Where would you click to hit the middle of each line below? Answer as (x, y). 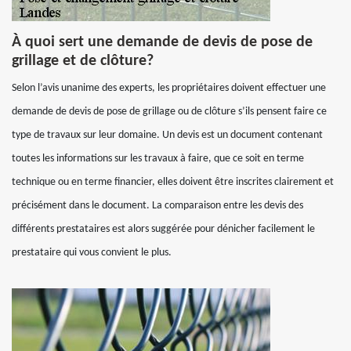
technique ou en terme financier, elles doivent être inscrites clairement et (173, 182)
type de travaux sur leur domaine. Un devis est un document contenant (167, 135)
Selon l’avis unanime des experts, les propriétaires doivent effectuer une (169, 88)
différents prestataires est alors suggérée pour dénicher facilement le (163, 229)
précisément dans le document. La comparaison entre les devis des (157, 206)
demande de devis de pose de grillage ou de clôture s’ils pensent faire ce (169, 112)
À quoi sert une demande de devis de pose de (162, 42)
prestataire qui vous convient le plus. (92, 253)
